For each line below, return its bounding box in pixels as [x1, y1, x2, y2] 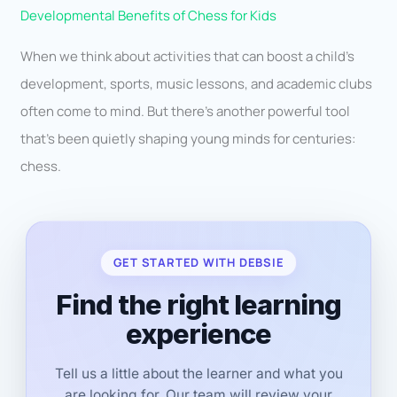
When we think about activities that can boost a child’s [20, 46, 355, 66]
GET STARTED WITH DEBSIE [113, 253, 284, 270]
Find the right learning [56, 287, 341, 321]
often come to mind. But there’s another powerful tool [20, 101, 351, 121]
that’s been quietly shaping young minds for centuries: [20, 128, 356, 148]
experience [126, 316, 271, 350]
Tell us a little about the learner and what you [54, 364, 343, 382]
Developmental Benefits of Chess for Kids [20, 5, 277, 25]
